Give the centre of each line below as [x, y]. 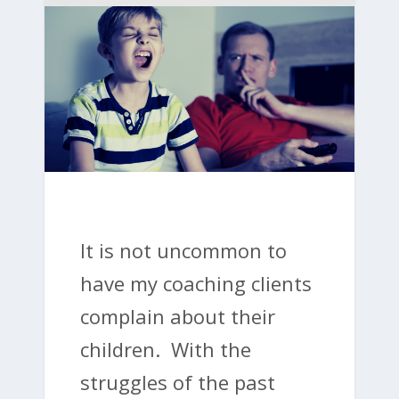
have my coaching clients [196, 283]
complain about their [178, 316]
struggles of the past [178, 382]
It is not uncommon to [183, 250]
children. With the [166, 349]
